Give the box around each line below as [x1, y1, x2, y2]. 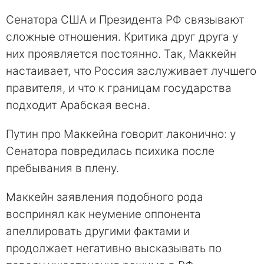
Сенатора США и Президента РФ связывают [6, 13, 245, 27]
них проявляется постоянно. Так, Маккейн [6, 47, 236, 61]
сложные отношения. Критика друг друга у [6, 30, 238, 44]
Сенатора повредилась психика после [6, 144, 214, 159]
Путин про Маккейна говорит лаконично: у [6, 127, 236, 141]
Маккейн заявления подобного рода [6, 190, 203, 204]
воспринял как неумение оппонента [6, 207, 201, 222]
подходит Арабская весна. [6, 98, 150, 113]
